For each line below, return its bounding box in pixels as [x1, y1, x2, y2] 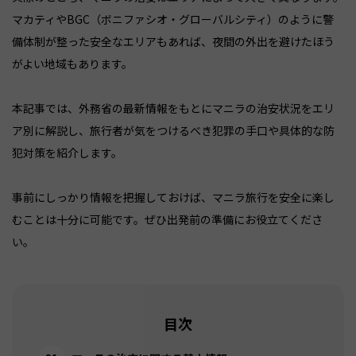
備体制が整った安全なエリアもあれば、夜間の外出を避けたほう [12, 33, 335, 50]
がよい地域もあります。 [12, 56, 133, 72]
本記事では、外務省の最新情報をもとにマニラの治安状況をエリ [12, 100, 335, 117]
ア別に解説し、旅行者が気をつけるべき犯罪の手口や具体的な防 [12, 122, 335, 139]
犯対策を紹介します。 [12, 145, 122, 161]
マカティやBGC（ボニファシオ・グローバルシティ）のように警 [12, 11, 334, 28]
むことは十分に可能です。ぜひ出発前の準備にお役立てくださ [12, 211, 323, 228]
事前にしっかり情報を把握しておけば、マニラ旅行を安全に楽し [12, 189, 335, 206]
